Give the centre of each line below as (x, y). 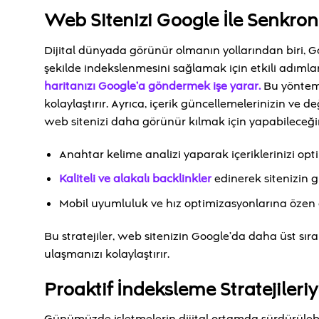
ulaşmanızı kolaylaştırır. (107, 254)
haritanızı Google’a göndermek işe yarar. (152, 86)
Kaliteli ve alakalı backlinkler (135, 179)
